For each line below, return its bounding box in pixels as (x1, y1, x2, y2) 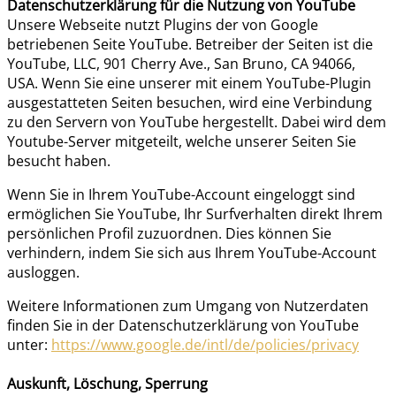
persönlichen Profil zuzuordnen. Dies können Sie (7, 223, 331, 243)
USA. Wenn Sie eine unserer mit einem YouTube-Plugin (7, 72, 371, 93)
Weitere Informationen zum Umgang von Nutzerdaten (7, 295, 369, 316)
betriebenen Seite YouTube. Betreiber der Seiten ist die (7, 34, 373, 54)
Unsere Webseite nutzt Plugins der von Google (7, 14, 318, 34)
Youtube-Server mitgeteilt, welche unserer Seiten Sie (7, 131, 356, 151)
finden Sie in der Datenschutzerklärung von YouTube (7, 315, 359, 335)
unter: (7, 334, 51, 354)
